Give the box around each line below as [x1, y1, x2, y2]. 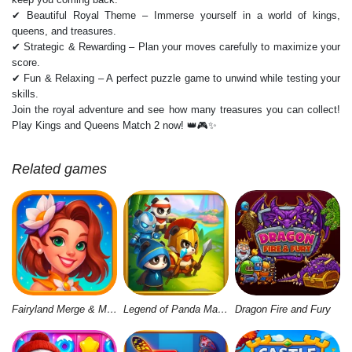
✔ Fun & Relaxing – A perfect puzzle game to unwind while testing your [12, 71, 340, 84]
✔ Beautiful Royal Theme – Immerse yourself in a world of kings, [12, 9, 340, 21]
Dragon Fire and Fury [234, 303, 331, 316]
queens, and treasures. [12, 24, 116, 37]
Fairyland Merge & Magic [107, 303, 117, 316]
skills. [12, 87, 38, 100]
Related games [12, 160, 107, 177]
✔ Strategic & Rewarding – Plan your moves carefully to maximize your [12, 40, 340, 53]
